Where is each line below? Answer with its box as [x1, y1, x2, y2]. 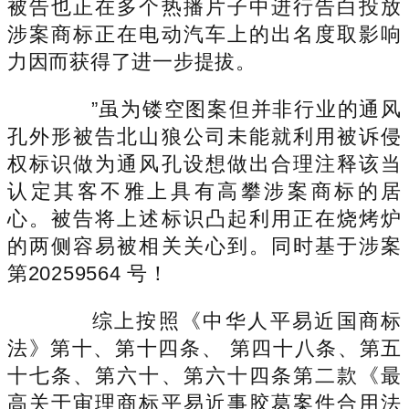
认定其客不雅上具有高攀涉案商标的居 [7, 179, 402, 203]
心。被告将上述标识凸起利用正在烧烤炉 [7, 206, 402, 230]
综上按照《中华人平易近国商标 [47, 309, 402, 332]
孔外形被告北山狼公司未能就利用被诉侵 [7, 124, 402, 148]
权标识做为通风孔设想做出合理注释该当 [7, 152, 402, 175]
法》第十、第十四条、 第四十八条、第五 [7, 336, 402, 360]
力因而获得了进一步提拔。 [7, 49, 257, 73]
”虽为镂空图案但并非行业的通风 [47, 97, 402, 121]
